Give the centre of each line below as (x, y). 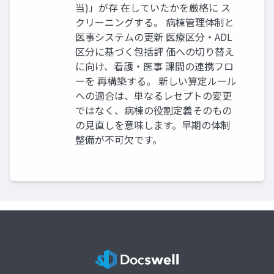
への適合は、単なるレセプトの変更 (154, 95)
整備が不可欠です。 (119, 139)
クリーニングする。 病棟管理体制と (155, 22)
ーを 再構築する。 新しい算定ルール (156, 80)
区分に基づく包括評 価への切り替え (155, 51)
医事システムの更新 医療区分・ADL (154, 36)
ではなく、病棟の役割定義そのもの (154, 110)
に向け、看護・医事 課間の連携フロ (154, 66)
